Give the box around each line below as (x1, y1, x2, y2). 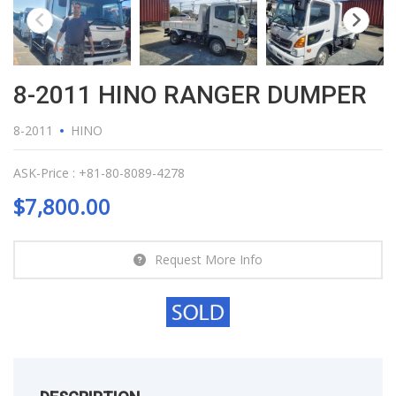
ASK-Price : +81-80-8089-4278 (13, 164, 185, 181)
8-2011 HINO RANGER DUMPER (13, 80, 367, 110)
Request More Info (155, 250, 263, 268)
